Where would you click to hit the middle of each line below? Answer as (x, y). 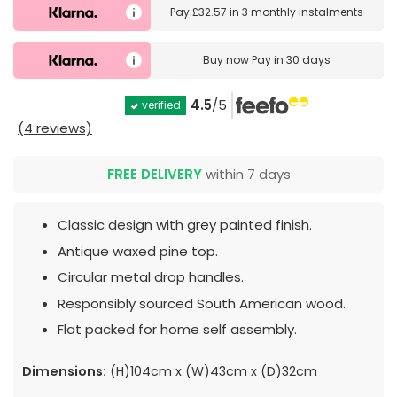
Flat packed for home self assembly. (177, 330)
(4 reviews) (55, 128)
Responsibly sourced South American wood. (202, 303)
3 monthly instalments (303, 12)
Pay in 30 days (292, 60)
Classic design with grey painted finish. (185, 225)
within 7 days (246, 175)
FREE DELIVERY (154, 175)
